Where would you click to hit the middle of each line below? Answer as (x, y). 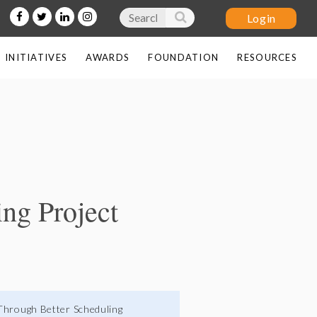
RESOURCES (267, 57)
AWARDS (108, 57)
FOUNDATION (184, 57)
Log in (282, 149)
